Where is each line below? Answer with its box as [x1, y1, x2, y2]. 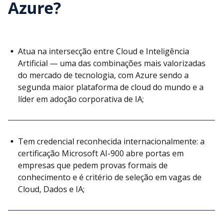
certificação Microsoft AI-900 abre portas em [18, 147, 184, 159]
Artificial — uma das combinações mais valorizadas [18, 57, 206, 69]
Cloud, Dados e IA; [18, 183, 85, 195]
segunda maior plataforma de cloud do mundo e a [18, 81, 204, 93]
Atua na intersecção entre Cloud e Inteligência [18, 45, 189, 57]
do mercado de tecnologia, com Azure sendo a [18, 69, 189, 81]
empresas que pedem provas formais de [18, 159, 168, 171]
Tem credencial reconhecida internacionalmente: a [18, 135, 205, 147]
